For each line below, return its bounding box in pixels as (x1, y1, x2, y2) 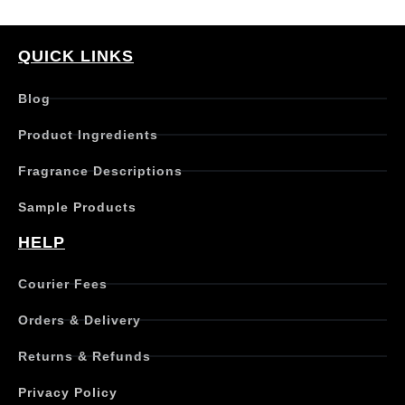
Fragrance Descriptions (18, 163, 183, 178)
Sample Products (18, 199, 137, 214)
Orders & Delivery (18, 313, 141, 328)
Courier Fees (18, 277, 108, 292)
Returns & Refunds (18, 349, 151, 364)
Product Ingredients (18, 127, 158, 142)
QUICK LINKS (18, 46, 134, 65)
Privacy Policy (18, 385, 118, 400)
